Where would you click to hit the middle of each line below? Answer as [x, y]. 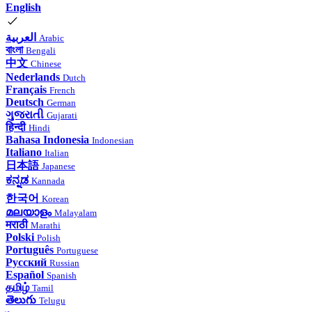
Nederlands [33, 77]
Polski [20, 237]
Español [25, 275]
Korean [55, 199]
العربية [21, 38]
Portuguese [77, 251]
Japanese [58, 166]
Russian [64, 263]
